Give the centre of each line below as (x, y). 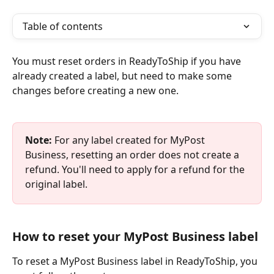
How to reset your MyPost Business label (135, 237)
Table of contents (63, 26)
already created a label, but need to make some (123, 76)
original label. (57, 184)
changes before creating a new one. (97, 91)
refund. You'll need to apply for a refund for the (136, 169)
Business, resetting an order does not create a (133, 155)
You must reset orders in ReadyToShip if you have (128, 61)
